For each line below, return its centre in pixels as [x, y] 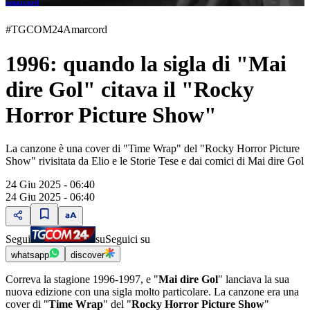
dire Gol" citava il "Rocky [130, 89]
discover [88, 255]
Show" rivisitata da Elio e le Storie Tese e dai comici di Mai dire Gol [155, 161]
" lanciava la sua [254, 279]
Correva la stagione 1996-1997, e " [82, 279]
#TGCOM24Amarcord [56, 30]
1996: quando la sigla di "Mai [146, 63]
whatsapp [30, 255]
